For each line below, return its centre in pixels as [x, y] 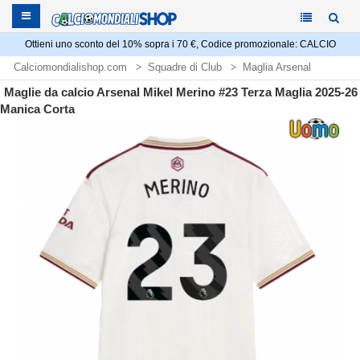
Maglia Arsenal [277, 67]
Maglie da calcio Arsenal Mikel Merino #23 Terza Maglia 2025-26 [181, 92]
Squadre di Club [185, 67]
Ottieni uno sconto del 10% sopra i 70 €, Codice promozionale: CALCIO [180, 44]
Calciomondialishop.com [70, 67]
